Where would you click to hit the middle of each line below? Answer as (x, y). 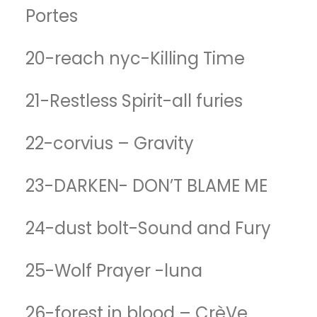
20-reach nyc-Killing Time (135, 58)
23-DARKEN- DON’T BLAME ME (146, 186)
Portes (52, 16)
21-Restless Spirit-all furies (134, 101)
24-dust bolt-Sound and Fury (148, 228)
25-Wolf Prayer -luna (114, 271)
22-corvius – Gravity (110, 143)
